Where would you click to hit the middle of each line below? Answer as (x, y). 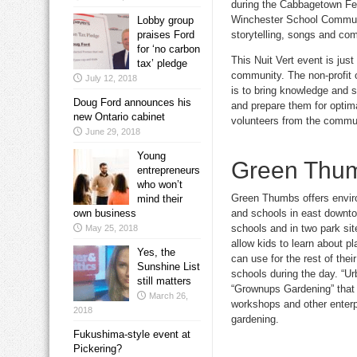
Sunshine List (169, 267)
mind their (160, 199)
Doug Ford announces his (132, 103)
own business (105, 214)
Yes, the (156, 253)
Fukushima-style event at (132, 335)
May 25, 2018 (112, 228)
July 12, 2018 (111, 78)
